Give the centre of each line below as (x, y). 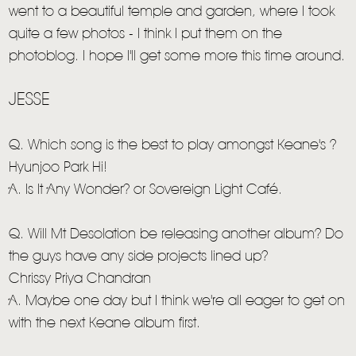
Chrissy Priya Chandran (80, 279)
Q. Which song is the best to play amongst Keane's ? (173, 146)
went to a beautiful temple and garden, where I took (172, 12)
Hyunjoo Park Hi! (58, 168)
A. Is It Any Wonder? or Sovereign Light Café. (146, 190)
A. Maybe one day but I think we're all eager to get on (177, 302)
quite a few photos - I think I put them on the (146, 35)
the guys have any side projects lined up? (139, 257)
